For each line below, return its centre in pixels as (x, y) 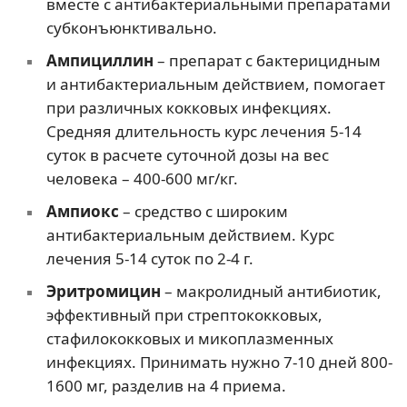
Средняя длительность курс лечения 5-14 (203, 131)
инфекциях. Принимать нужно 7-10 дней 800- (219, 362)
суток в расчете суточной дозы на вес (187, 154)
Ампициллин (99, 60)
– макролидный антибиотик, (273, 291)
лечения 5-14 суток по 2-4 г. (149, 258)
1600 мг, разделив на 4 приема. (166, 385)
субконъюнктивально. (131, 27)
